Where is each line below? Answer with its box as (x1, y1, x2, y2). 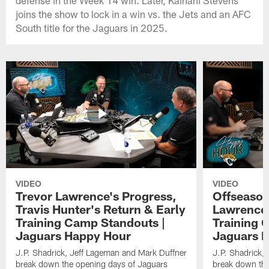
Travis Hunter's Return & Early (16, 202, 186, 217)
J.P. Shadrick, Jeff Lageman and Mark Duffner (16, 247, 187, 258)
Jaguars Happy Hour (16, 228, 131, 243)
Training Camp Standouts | (16, 215, 166, 230)
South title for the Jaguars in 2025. (16, 21, 168, 34)
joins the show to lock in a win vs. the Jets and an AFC (16, 7, 252, 20)
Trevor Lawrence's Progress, (16, 189, 177, 204)
